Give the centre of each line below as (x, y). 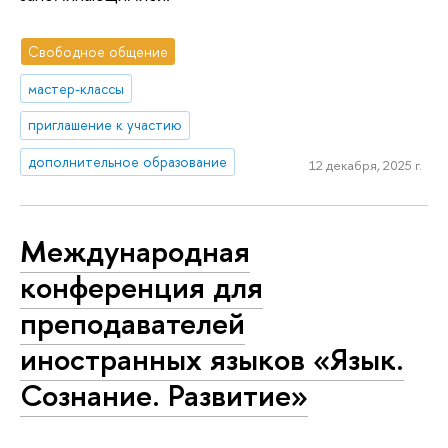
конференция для (141, 286)
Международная (135, 250)
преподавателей (132, 322)
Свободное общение (98, 51)
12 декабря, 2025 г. (365, 164)
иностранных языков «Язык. (212, 358)
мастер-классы (76, 88)
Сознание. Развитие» (164, 394)
